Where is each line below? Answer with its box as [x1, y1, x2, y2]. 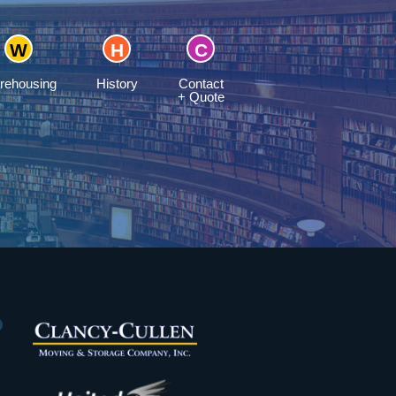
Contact [178, 76, 224, 91]
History [95, 76, 138, 91]
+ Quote [177, 89, 225, 104]
